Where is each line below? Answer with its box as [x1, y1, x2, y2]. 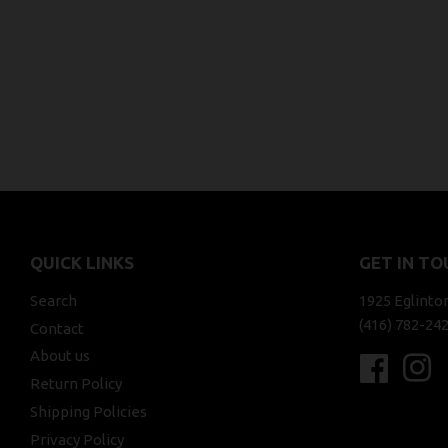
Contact [30, 319, 84, 337]
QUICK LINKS [30, 252, 134, 272]
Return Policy [30, 375, 122, 392]
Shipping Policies [30, 402, 147, 420]
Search [30, 291, 77, 309]
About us [30, 347, 90, 365]
